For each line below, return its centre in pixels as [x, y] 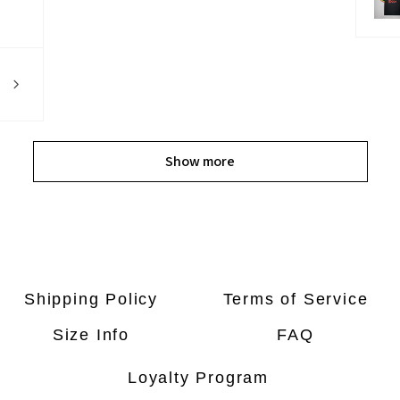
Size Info [91, 334]
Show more [200, 162]
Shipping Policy [91, 299]
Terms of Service [296, 299]
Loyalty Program [198, 377]
